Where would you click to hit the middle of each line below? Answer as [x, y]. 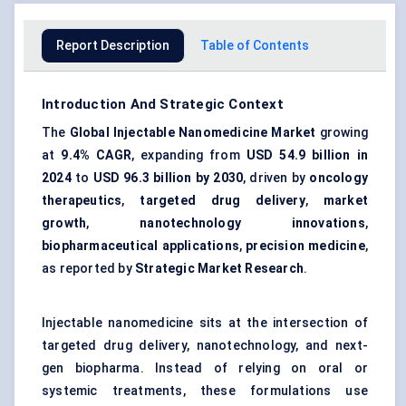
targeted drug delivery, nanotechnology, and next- [205, 346]
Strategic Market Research [219, 269]
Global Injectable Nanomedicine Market [193, 133]
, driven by [276, 178]
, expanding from [189, 155]
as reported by [88, 269]
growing [342, 133]
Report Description [113, 46]
